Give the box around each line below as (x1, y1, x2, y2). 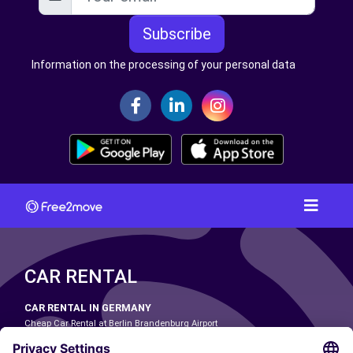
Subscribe (142, 24, 211, 43)
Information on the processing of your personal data (32, 58, 295, 71)
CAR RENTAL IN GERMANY (24, 301, 151, 314)
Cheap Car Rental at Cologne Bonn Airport (24, 333, 195, 344)
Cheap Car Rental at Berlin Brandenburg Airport (24, 318, 217, 329)
